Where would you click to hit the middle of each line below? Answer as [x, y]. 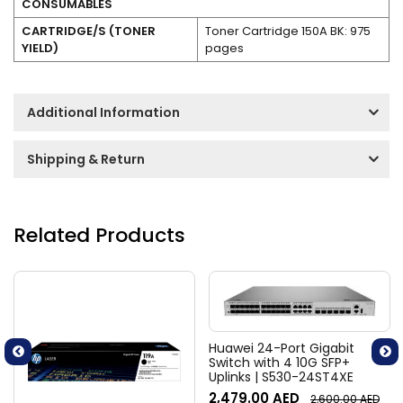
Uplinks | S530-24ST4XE [281, 377]
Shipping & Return [86, 159]
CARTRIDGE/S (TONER [88, 31]
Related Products [99, 235]
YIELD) [40, 48]
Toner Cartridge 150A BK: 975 [287, 31]
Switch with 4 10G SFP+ [279, 363]
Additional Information [103, 112]
